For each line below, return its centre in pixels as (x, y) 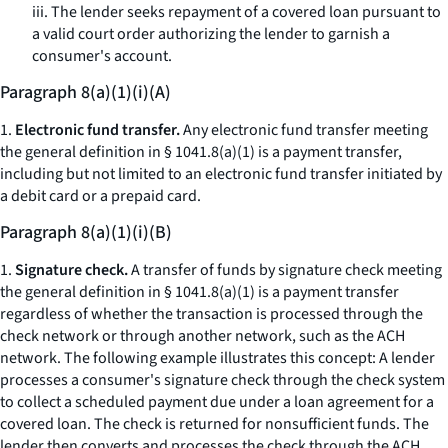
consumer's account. (102, 56)
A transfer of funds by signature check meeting (285, 270)
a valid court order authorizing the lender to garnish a (211, 34)
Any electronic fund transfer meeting (304, 130)
